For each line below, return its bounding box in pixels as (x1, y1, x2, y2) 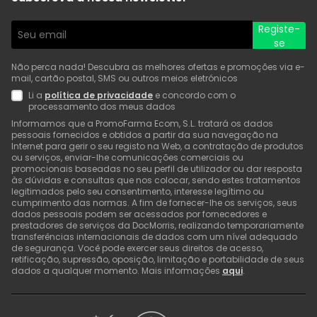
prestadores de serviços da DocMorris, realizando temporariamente (11, 219, 304, 232)
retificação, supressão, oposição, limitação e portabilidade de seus (11, 253, 304, 266)
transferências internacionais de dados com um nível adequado (11, 231, 297, 243)
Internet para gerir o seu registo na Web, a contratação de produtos (11, 140, 304, 153)
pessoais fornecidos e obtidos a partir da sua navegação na (11, 129, 278, 142)
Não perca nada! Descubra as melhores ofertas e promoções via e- (11, 61, 305, 74)
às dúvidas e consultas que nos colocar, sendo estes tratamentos (11, 174, 301, 187)
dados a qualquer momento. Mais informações (11, 265, 222, 277)
